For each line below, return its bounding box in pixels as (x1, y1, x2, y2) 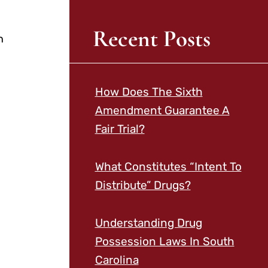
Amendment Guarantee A (95, 103, 230, 117)
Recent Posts (93, 24, 211, 53)
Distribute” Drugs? (95, 178, 191, 193)
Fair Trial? (95, 121, 145, 136)
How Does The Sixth (95, 84, 203, 99)
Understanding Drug (95, 216, 202, 230)
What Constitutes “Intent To (95, 160, 242, 174)
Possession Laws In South (95, 234, 234, 249)
